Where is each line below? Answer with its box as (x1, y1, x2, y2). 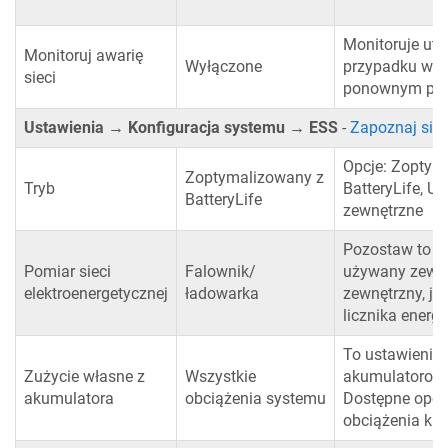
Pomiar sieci (24, 262, 111, 282)
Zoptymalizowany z (185, 168, 324, 188)
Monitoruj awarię (24, 46, 143, 66)
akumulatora (24, 389, 114, 409)
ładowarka (185, 284, 259, 304)
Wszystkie (185, 367, 256, 387)
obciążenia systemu (185, 389, 326, 409)
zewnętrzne (343, 201, 423, 221)
